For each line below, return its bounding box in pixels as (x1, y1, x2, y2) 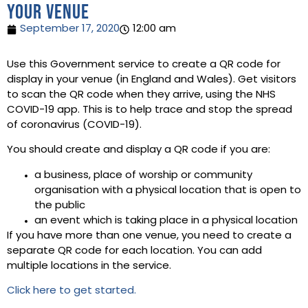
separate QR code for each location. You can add (7, 245, 262, 256)
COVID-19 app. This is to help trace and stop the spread (7, 104, 292, 115)
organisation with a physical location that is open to (34, 185, 301, 196)
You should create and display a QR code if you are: (7, 145, 270, 156)
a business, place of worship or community (34, 170, 252, 181)
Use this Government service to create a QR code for (7, 59, 280, 70)
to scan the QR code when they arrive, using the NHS (7, 89, 276, 100)
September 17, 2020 (20, 23, 120, 34)
